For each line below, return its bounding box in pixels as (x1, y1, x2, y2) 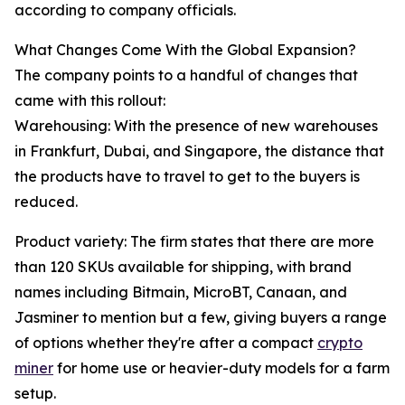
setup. (14, 384, 56, 403)
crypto (317, 334, 363, 353)
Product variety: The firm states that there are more (14, 232, 374, 251)
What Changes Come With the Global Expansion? (14, 41, 356, 60)
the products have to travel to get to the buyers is (14, 167, 360, 186)
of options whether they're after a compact (14, 334, 317, 353)
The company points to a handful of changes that (14, 66, 358, 85)
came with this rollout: (14, 91, 165, 110)
